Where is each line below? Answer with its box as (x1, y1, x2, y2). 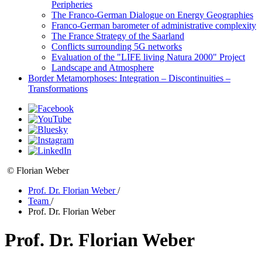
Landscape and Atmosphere (51, 63, 154, 73)
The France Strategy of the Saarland (51, 31, 184, 41)
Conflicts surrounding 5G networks (51, 42, 182, 51)
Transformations (28, 84, 88, 94)
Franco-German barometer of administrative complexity (51, 20, 256, 30)
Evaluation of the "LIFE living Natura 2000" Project (51, 52, 245, 62)
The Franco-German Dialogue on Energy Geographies (51, 10, 253, 20)
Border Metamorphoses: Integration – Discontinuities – (28, 73, 230, 83)
